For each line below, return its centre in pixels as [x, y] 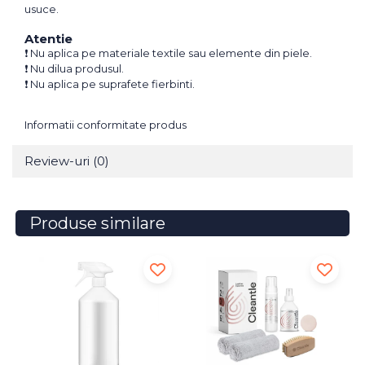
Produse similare [97, 224]
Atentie [48, 39]
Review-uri [59, 161]
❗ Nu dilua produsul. [74, 69]
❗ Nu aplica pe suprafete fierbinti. [110, 84]
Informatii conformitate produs [106, 125]
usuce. [42, 9]
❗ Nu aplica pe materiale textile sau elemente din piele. [168, 53]
